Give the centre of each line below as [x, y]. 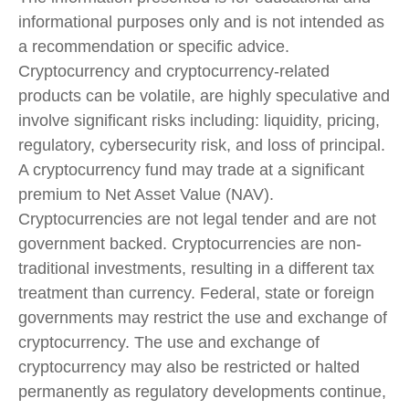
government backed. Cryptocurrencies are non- [190, 243]
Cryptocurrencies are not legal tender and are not [197, 219]
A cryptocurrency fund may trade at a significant [191, 169]
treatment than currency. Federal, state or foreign [196, 293]
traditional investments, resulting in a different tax [196, 268]
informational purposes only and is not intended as [201, 21]
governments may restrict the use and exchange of [203, 317]
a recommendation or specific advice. [154, 46]
